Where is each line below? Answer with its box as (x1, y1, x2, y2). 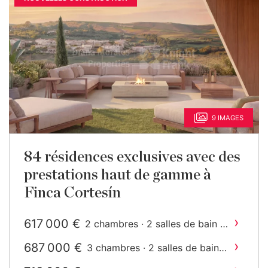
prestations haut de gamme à (24, 167, 211, 182)
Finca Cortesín (24, 185, 121, 200)
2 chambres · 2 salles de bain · (85, 218, 223, 230)
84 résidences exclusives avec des (24, 150, 240, 165)
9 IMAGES (212, 114, 243, 122)
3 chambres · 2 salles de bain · (87, 242, 224, 254)
